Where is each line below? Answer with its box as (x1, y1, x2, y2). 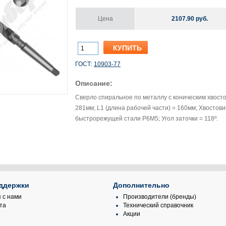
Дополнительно (113, 181, 169, 189)
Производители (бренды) (123, 193, 196, 200)
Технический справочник (123, 202, 193, 209)
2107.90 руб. (171, 15, 208, 22)
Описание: (75, 79, 112, 87)
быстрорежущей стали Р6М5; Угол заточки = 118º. (75, 115, 218, 122)
